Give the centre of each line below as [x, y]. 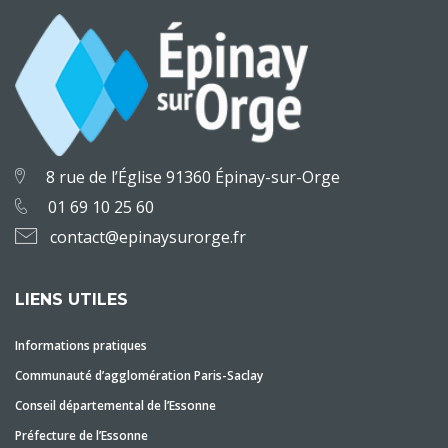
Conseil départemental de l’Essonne [115, 405]
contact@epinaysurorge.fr [148, 237]
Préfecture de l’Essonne [81, 435]
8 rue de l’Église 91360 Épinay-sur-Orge [193, 177]
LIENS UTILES [71, 299]
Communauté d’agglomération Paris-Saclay [139, 375]
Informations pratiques [81, 345]
